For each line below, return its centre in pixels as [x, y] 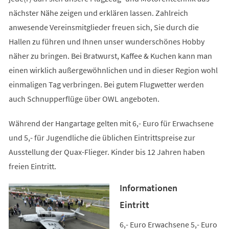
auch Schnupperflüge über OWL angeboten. [84, 98]
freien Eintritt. [32, 166]
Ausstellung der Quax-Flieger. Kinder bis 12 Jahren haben [107, 152]
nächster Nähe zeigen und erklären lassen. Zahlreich [98, 13]
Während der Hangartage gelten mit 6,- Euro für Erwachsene [111, 123]
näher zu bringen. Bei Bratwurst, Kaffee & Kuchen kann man [110, 55]
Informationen [148, 188]
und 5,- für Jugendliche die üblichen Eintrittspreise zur [102, 137]
